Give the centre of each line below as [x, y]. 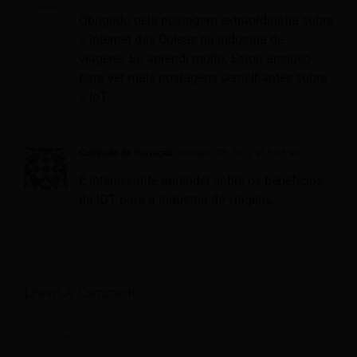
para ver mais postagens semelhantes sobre [203, 77]
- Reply [318, 153]
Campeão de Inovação [126, 153]
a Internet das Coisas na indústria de [181, 39]
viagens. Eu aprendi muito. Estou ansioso [195, 58]
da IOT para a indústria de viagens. [177, 199]
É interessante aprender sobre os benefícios [201, 180]
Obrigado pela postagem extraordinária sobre [206, 20]
